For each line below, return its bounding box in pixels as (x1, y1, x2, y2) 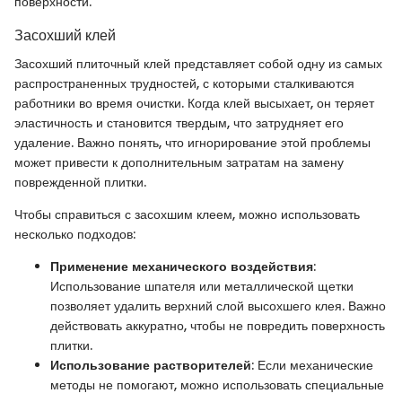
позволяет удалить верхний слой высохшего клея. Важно (50, 297, 386, 315)
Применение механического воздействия (50, 258, 313, 275)
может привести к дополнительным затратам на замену (14, 153, 344, 171)
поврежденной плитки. (14, 173, 146, 191)
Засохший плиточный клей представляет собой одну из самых (14, 55, 382, 73)
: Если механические (251, 356, 373, 374)
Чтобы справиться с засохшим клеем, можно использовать (14, 205, 360, 223)
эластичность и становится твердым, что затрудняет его (14, 114, 344, 132)
